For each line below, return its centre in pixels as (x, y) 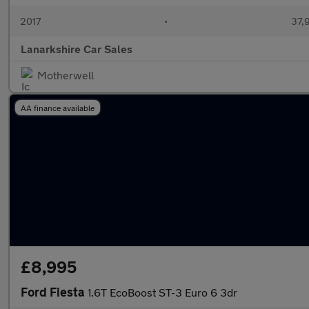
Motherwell (66, 75)
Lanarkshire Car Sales (77, 49)
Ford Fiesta (54, 292)
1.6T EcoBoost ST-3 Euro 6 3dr (162, 292)
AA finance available (58, 108)
